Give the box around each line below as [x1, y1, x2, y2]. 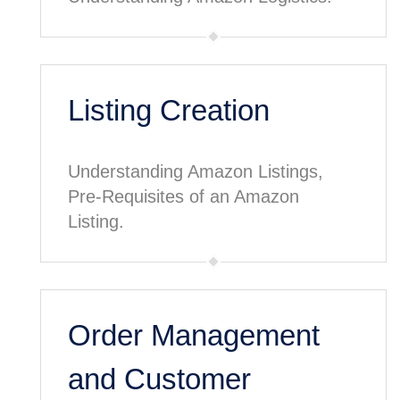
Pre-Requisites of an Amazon [68, 186, 299, 206]
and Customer [68, 362, 251, 396]
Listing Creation [68, 93, 270, 127]
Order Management [68, 318, 320, 352]
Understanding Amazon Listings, [68, 161, 323, 181]
